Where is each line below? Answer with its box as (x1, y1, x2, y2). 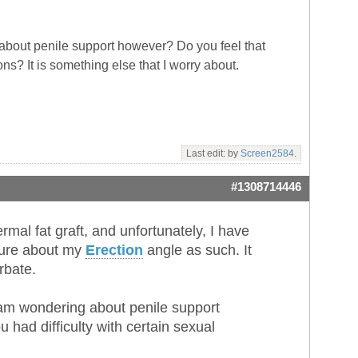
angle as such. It (143, 242, 252, 259)
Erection (86, 242, 143, 259)
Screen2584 (241, 148, 294, 160)
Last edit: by (186, 148, 241, 160)
